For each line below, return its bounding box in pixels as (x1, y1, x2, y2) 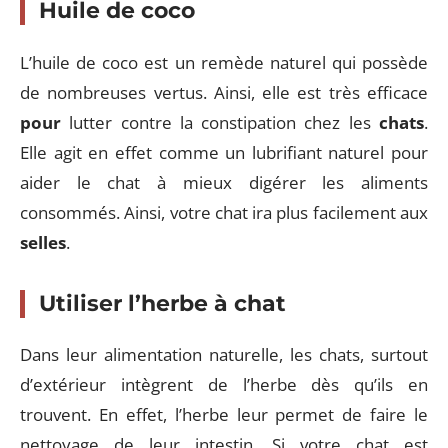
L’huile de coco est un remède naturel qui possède (20, 50, 428, 74)
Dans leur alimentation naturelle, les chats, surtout (20, 343, 428, 366)
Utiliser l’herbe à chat (39, 289, 286, 317)
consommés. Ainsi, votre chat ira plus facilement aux (20, 200, 428, 224)
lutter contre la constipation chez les (61, 110, 379, 134)
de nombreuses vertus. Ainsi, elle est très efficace (20, 80, 428, 104)
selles (20, 230, 66, 254)
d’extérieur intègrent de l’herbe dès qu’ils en (20, 373, 428, 396)
